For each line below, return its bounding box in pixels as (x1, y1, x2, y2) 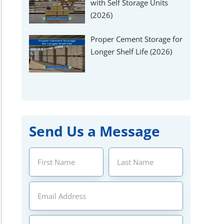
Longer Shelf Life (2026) (90, 46, 172, 56)
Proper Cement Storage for (90, 33, 183, 44)
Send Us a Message (28, 121, 160, 141)
